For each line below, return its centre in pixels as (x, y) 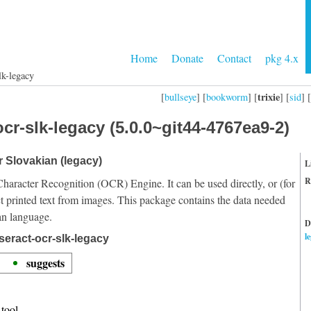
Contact (234, 58)
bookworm (227, 96)
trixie (269, 96)
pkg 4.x (282, 58)
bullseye (180, 96)
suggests (45, 263)
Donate (187, 58)
